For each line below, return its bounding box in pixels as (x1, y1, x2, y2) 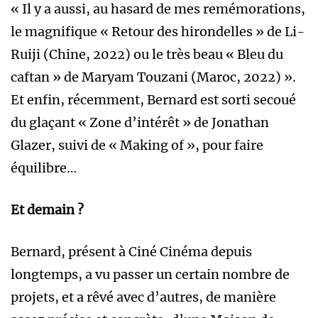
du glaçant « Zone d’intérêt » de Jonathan (11, 114, 269, 131)
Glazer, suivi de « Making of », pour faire (11, 137, 263, 154)
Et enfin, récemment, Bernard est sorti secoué (11, 92, 296, 109)
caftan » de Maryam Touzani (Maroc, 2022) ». (11, 69, 296, 86)
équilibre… (11, 160, 77, 177)
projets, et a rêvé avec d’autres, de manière (11, 289, 276, 306)
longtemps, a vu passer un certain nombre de (11, 266, 290, 283)
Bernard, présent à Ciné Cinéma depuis (11, 243, 252, 261)
